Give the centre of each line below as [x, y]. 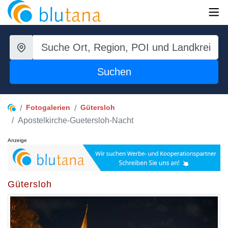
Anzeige [17, 140]
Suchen [114, 72]
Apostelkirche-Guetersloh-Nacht [76, 120]
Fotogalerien [48, 107]
